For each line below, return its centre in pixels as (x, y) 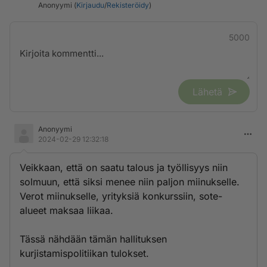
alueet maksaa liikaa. (66, 210)
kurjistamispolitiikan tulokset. (84, 253)
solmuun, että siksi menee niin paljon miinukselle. (130, 182)
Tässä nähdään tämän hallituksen (93, 239)
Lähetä (207, 92)
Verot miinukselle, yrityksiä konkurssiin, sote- (121, 196)
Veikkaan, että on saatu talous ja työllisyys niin (124, 167)
